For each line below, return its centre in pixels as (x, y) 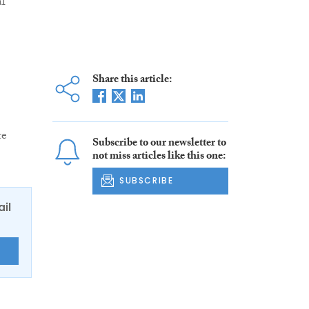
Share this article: (132, 81)
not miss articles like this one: (159, 157)
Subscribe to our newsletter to (159, 144)
